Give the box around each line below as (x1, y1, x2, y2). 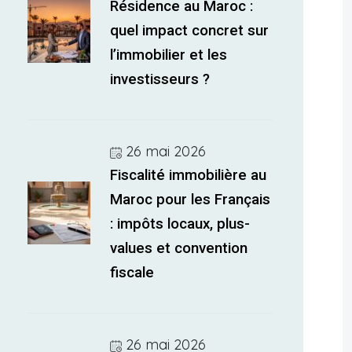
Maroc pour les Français (110, 191, 271, 208)
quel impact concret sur (110, 22, 269, 39)
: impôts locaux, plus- (110, 215, 251, 233)
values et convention (110, 240, 248, 257)
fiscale (110, 264, 155, 281)
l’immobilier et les (110, 46, 228, 64)
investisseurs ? (110, 71, 211, 88)
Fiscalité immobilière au (110, 167, 267, 184)
